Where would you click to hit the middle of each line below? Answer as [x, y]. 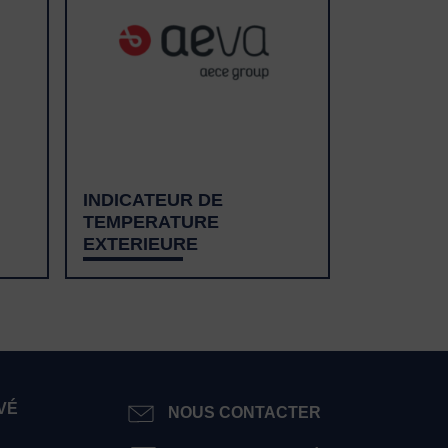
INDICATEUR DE [153, 199]
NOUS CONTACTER [244, 412]
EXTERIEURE [140, 243]
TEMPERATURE [151, 221]
